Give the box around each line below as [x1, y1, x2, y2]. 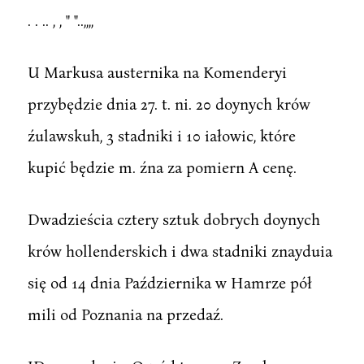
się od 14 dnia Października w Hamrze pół [27, 272, 312, 292]
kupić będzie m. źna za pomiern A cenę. [27, 157, 297, 176]
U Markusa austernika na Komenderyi [27, 62, 287, 81]
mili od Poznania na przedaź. [27, 304, 223, 323]
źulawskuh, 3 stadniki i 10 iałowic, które [27, 125, 296, 145]
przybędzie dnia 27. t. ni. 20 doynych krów [27, 93, 310, 113]
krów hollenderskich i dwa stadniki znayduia [27, 240, 332, 260]
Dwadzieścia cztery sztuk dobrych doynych [27, 209, 320, 228]
